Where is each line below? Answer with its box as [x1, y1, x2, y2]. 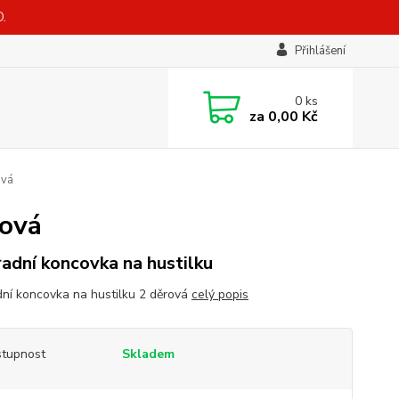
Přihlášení [294, 43, 346, 59]
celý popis [191, 286, 248, 303]
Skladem [121, 346, 175, 362]
